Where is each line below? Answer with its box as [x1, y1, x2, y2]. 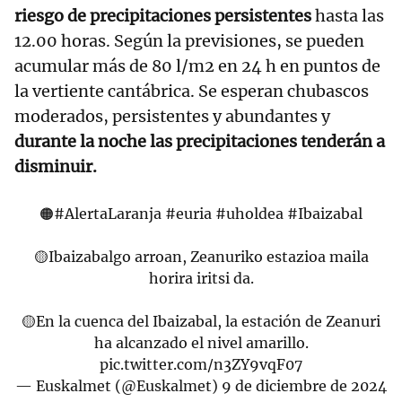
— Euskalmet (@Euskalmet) [15, 377, 222, 396]
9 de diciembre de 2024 [222, 377, 387, 396]
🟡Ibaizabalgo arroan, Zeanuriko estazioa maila [33, 248, 369, 267]
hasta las [315, 5, 384, 27]
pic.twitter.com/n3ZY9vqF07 [100, 355, 302, 374]
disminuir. [14, 156, 97, 178]
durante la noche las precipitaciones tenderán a [14, 131, 385, 153]
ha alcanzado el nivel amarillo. [93, 334, 309, 353]
